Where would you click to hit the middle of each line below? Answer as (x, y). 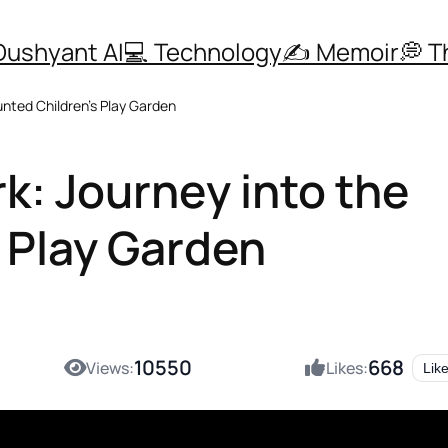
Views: (110, 368)
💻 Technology (203, 51)
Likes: (347, 368)
